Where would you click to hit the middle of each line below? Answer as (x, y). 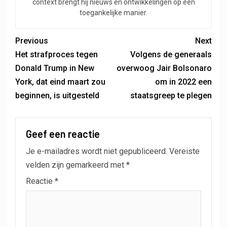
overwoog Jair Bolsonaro (164, 68)
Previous (32, 41)
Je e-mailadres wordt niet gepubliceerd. (97, 152)
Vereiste (184, 152)
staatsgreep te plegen (171, 96)
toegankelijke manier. (113, 13)
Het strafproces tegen (56, 55)
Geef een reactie (63, 134)
